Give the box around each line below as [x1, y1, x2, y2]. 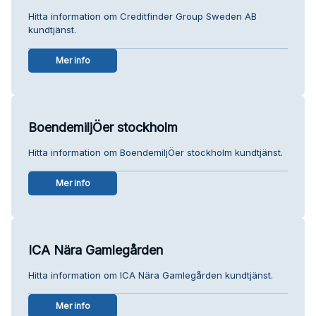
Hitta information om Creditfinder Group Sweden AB [28, 10, 257, 22]
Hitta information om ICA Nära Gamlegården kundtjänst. [28, 269, 273, 281]
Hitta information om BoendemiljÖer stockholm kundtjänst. [28, 146, 283, 158]
